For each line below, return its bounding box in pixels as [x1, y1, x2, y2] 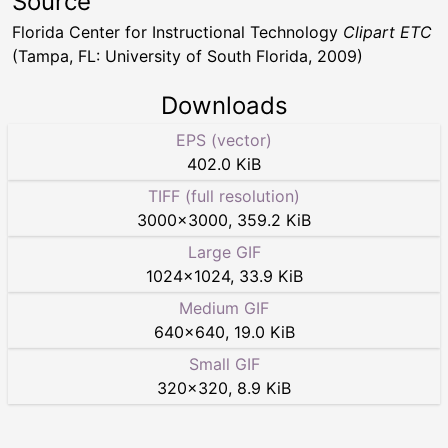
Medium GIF [179, 298, 269, 318]
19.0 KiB [233, 322, 295, 342]
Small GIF [188, 354, 260, 374]
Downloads [160, 91, 288, 120]
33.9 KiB [238, 266, 303, 286]
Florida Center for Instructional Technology [12, 22, 343, 42]
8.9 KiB [237, 378, 291, 398]
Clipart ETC [343, 22, 432, 42]
